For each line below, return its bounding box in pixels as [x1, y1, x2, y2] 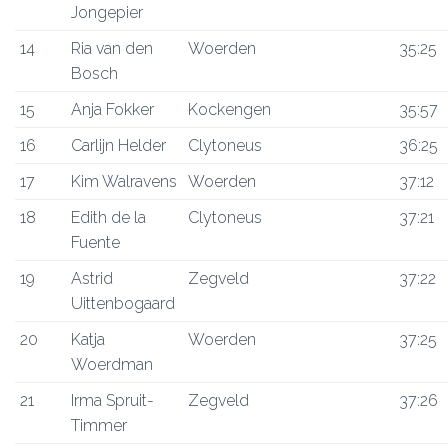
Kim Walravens [71, 172, 177, 191]
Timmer [71, 416, 127, 435]
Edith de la [71, 208, 146, 227]
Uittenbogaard [71, 294, 175, 313]
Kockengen [188, 100, 271, 119]
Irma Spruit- [71, 391, 154, 410]
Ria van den [71, 39, 153, 58]
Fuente [71, 233, 120, 252]
